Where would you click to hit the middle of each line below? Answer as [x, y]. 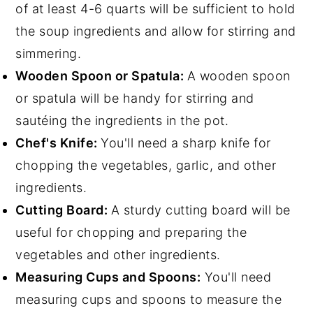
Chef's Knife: [58, 143]
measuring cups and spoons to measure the [149, 300]
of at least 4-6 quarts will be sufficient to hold [155, 9]
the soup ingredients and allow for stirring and [156, 31]
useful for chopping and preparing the [131, 233]
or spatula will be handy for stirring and [135, 99]
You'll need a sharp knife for [186, 143]
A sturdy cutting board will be [201, 210]
